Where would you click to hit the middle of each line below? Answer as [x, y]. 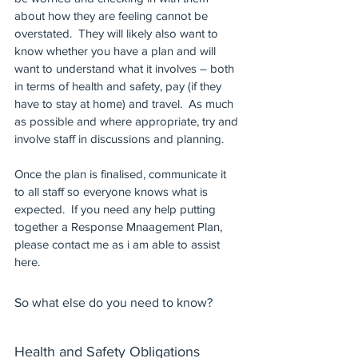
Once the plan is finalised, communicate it [122, 174]
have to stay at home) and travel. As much [125, 103]
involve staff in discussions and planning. [122, 139]
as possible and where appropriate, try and [128, 121]
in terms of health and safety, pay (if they [119, 86]
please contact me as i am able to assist [119, 244]
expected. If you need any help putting [117, 209]
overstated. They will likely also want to [118, 33]
